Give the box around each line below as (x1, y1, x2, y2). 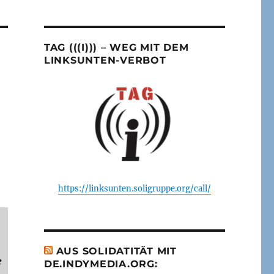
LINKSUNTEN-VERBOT (43, 54, 166, 66)
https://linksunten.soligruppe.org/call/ (57, 183, 211, 194)
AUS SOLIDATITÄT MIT (56, 245, 177, 257)
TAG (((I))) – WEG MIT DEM (43, 41, 189, 53)
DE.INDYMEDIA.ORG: (43, 257, 158, 270)
